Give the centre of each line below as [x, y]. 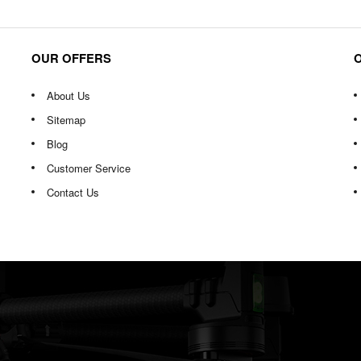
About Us [68, 95]
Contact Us [73, 192]
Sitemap [66, 120]
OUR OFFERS [71, 58]
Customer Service [89, 168]
